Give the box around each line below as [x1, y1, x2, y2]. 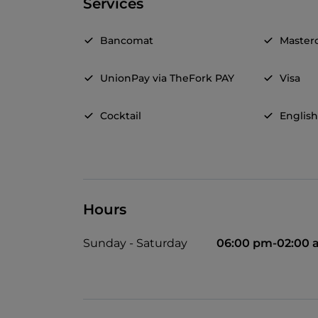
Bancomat [100, 34, 153, 48]
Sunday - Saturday [83, 236, 187, 251]
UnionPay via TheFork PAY [100, 72, 234, 85]
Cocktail [100, 109, 141, 123]
